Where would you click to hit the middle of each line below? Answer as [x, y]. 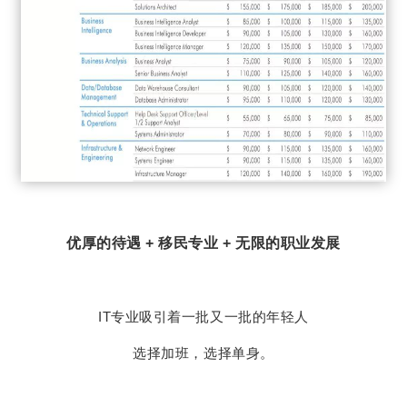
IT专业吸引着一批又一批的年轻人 [203, 316]
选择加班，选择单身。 [203, 353]
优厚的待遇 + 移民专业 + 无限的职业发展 [203, 243]
